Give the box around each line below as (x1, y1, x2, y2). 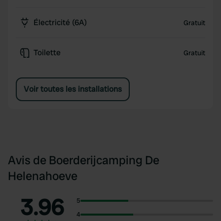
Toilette (34, 47, 61, 58)
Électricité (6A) (34, 17, 87, 28)
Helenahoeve (8, 168, 77, 184)
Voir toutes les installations (24, 84, 122, 94)
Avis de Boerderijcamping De (8, 152, 159, 168)
